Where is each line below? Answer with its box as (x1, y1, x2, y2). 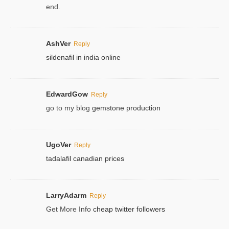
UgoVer (46, 140, 71, 149)
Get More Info (46, 204, 93, 213)
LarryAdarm (46, 191, 86, 199)
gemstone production (92, 103, 161, 112)
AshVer (46, 39, 71, 48)
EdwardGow (46, 89, 88, 98)
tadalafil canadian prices (46, 154, 124, 163)
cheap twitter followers (93, 204, 165, 213)
